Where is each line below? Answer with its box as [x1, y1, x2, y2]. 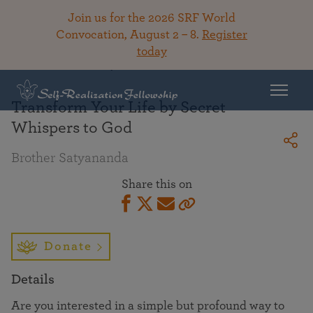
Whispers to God [11, 119, 132, 136]
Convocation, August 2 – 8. [56, 29, 202, 41]
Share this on [121, 178, 192, 191]
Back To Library [34, 58, 117, 71]
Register [202, 29, 247, 41]
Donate [43, 240, 92, 253]
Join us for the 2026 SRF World [68, 12, 235, 24]
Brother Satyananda [11, 151, 129, 165]
